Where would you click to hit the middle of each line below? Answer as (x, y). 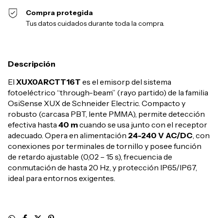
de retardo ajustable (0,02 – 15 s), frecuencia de (90, 157)
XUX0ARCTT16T (48, 82)
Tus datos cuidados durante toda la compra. (95, 23)
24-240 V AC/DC (160, 135)
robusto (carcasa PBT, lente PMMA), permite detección (106, 114)
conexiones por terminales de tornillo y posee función (105, 146)
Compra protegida (60, 13)
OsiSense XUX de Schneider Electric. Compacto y (97, 103)
